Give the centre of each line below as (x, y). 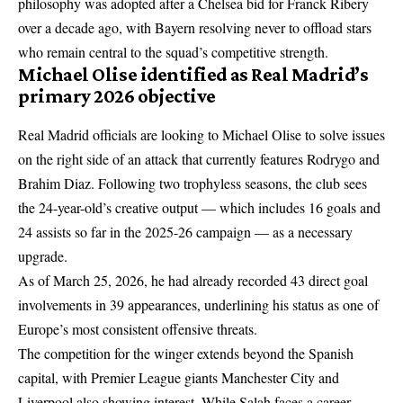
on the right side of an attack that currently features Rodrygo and (199, 159)
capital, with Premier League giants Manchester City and (179, 378)
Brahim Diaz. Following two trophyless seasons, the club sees (193, 184)
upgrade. (43, 256)
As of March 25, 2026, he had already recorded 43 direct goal (193, 281)
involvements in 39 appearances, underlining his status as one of (198, 305)
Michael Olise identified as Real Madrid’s (193, 75)
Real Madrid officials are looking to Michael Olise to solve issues (201, 135)
